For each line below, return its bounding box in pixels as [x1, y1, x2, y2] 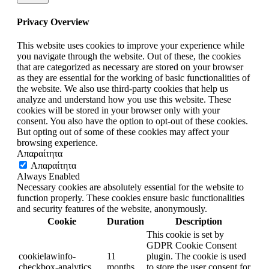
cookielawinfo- [19, 250, 76, 261]
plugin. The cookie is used [147, 250, 246, 261]
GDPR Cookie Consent [147, 240, 237, 250]
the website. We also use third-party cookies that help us [17, 83, 228, 94]
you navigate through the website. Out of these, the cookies [17, 50, 241, 61]
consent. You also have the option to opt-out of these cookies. [17, 115, 248, 126]
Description [175, 216, 222, 226]
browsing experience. [17, 137, 98, 148]
